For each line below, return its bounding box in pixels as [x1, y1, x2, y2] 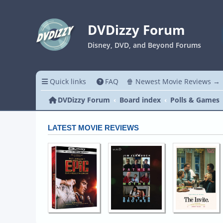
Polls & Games [170, 95, 220, 105]
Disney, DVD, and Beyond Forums [88, 40, 201, 50]
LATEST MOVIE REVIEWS [48, 124, 139, 132]
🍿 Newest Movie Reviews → [126, 77, 220, 86]
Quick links [49, 77, 86, 86]
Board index [119, 95, 161, 105]
